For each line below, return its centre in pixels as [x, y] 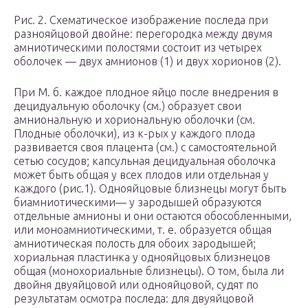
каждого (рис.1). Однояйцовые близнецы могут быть [150, 189]
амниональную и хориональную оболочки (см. [134, 120]
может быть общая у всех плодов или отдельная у [141, 175]
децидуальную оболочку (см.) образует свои [128, 106]
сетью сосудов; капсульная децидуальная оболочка [145, 161]
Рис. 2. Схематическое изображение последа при [141, 20]
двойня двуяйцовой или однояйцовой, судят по [136, 285]
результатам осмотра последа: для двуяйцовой [134, 299]
